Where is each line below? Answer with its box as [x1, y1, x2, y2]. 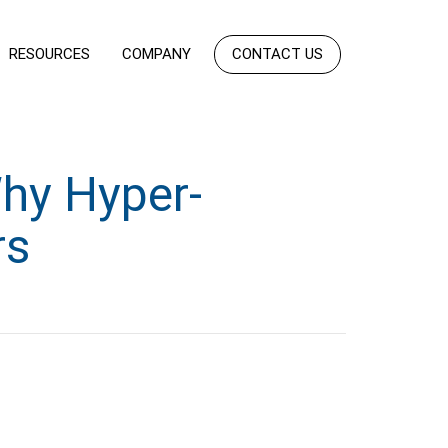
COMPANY [121, 44, 191, 63]
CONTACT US [231, 44, 323, 63]
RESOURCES [8, 44, 90, 63]
